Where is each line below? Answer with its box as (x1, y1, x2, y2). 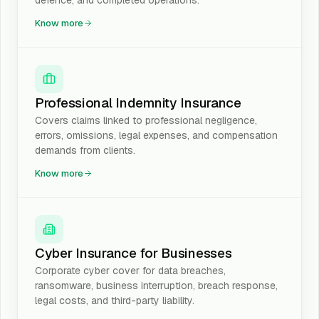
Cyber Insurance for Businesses (35, 244, 232, 262)
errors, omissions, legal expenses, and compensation (35, 129, 278, 142)
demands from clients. (35, 144, 135, 157)
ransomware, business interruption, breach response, (35, 279, 278, 292)
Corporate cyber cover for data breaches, (35, 264, 226, 277)
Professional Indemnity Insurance (35, 94, 241, 112)
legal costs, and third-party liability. (35, 294, 194, 307)
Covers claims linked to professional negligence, (35, 114, 257, 127)
